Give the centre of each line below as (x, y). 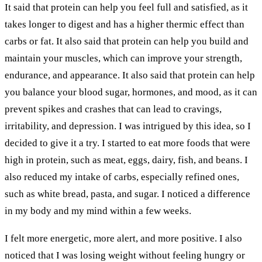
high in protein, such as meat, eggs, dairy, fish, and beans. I (126, 160)
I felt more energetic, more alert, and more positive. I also (123, 238)
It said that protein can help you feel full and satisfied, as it (126, 8)
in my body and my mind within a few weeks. (98, 211)
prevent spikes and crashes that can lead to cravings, (113, 109)
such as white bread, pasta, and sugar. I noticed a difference (127, 194)
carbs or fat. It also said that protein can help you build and (127, 42)
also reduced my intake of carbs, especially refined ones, (122, 177)
